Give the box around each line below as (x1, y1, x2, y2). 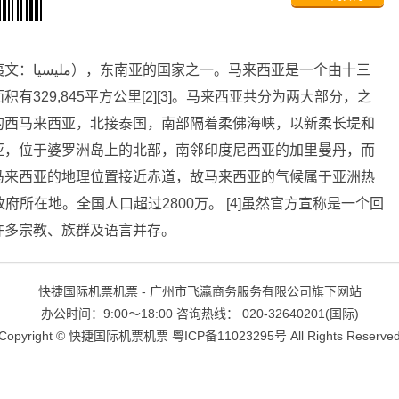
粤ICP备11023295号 (172, 329, 287, 343)
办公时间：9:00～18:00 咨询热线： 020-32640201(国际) (40, 306, 359, 321)
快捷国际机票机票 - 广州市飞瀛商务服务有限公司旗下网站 (37, 284, 362, 298)
